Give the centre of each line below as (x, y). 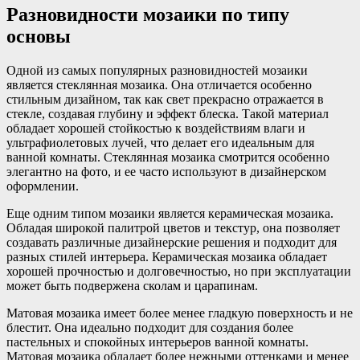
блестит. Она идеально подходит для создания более (150, 327)
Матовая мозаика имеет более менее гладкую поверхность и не (180, 313)
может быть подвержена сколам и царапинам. (132, 285)
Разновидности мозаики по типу (148, 14)
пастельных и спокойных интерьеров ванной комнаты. (157, 342)
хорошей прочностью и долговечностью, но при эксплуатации (179, 271)
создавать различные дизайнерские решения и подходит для (172, 242)
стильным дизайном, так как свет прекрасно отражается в (165, 99)
